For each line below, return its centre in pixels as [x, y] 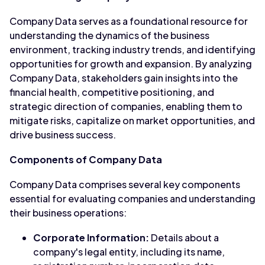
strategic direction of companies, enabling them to [126, 106]
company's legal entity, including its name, [129, 252]
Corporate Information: [91, 237]
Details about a [184, 237]
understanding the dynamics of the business [109, 35]
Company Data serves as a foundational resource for [129, 21]
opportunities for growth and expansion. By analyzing [131, 64]
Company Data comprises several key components [125, 184]
